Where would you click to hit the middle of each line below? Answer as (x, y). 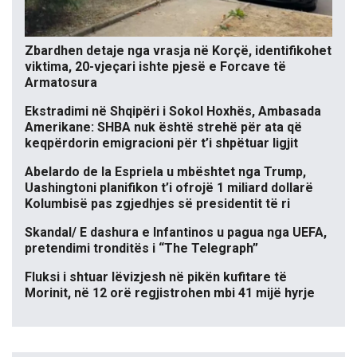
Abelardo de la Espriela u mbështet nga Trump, (165, 172)
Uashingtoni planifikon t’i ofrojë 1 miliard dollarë (169, 188)
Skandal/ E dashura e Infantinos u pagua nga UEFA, (176, 233)
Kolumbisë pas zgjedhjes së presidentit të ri (157, 204)
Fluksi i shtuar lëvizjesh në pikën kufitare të (156, 277)
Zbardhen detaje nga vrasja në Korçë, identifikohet (178, 51)
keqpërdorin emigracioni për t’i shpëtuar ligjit (161, 143)
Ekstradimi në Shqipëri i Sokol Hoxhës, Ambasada (173, 112)
